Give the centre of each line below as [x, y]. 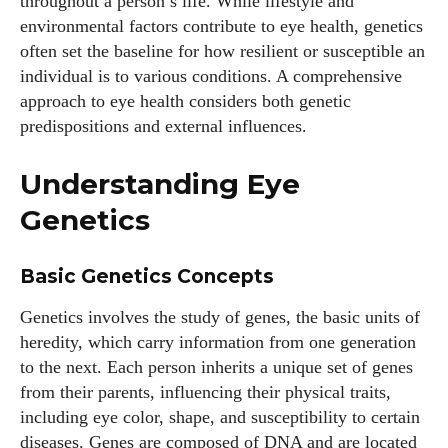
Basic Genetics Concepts [147, 276]
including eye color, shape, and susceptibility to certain [220, 417]
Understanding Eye [160, 184]
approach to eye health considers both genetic [185, 101]
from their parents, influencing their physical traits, [205, 392]
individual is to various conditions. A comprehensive [211, 76]
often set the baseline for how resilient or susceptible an [222, 51]
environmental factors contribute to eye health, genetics [221, 26]
